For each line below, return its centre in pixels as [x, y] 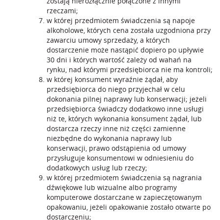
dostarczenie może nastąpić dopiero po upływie [125, 50]
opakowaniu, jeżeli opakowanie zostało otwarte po [129, 207]
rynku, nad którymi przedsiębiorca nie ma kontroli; [130, 69]
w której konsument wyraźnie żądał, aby [112, 79]
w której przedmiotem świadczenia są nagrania [124, 178]
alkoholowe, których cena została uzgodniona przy [129, 30]
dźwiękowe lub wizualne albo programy [112, 187]
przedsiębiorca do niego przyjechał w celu [116, 89]
